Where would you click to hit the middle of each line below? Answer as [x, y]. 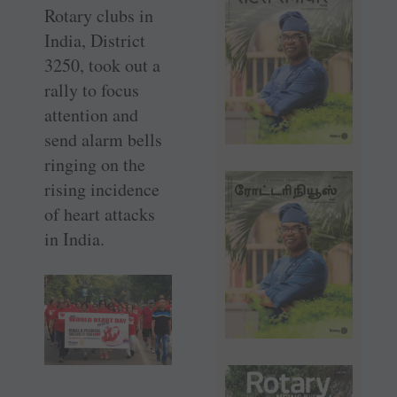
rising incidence [102, 190]
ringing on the [95, 165]
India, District [95, 41]
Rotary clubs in [99, 16]
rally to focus [92, 90]
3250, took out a [102, 66]
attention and [91, 115]
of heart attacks [100, 214]
